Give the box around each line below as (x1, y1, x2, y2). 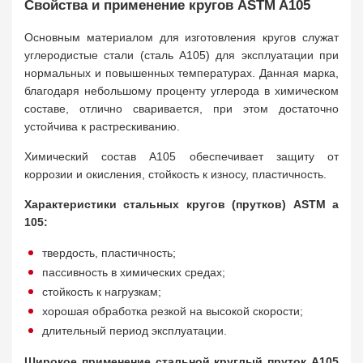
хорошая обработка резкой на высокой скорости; (42, 305, 303, 318)
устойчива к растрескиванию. (24, 120, 180, 133)
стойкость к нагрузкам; (42, 285, 161, 298)
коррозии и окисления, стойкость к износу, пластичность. (24, 168, 327, 181)
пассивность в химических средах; (42, 266, 225, 279)
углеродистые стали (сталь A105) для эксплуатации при (24, 49, 339, 62)
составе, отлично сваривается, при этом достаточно (24, 102, 339, 115)
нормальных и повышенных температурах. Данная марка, (24, 66, 339, 79)
